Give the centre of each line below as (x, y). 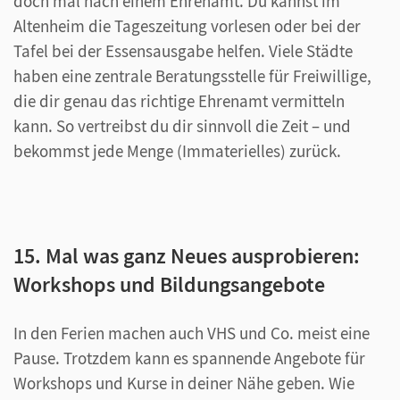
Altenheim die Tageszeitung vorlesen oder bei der (187, 25)
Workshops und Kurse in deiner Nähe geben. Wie (184, 383)
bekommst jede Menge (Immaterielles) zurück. (177, 150)
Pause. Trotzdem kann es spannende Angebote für (189, 358)
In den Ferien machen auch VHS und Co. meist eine (192, 333)
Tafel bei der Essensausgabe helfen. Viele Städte (183, 50)
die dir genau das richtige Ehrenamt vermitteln (179, 100)
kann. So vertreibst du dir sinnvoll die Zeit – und (182, 125)
